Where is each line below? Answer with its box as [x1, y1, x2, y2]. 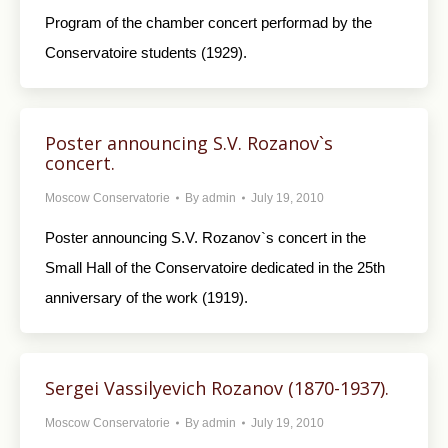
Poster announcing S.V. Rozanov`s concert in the [45, 229, 366, 246]
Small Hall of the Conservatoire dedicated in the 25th [45, 259, 385, 276]
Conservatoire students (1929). [45, 44, 247, 61]
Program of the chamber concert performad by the [45, 14, 372, 31]
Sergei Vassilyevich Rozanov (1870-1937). [45, 376, 389, 400]
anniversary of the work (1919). [45, 289, 248, 306]
